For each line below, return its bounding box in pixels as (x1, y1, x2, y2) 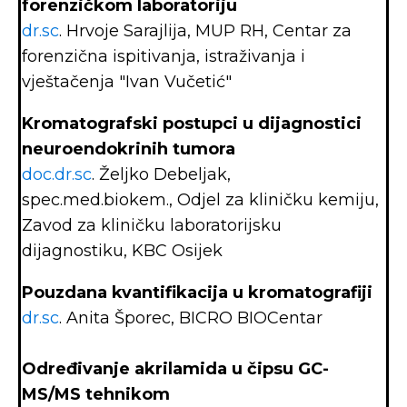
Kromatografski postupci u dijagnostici (22, 114, 362, 134)
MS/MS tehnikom (22, 384, 170, 404)
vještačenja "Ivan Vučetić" (22, 72, 232, 92)
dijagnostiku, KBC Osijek (22, 241, 227, 261)
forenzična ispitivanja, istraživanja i (22, 46, 305, 66)
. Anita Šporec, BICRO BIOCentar (59, 308, 323, 328)
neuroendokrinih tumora (22, 139, 235, 159)
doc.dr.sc (22, 164, 92, 184)
